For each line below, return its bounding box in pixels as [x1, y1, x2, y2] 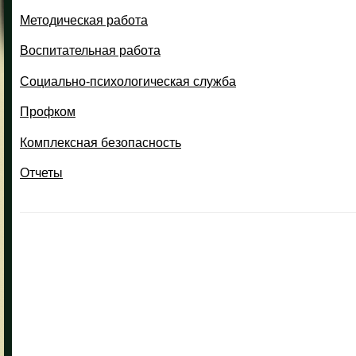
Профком [20, 105, 75, 118]
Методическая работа [20, 13, 148, 27]
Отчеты [20, 166, 63, 180]
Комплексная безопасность [20, 135, 181, 149]
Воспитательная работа [20, 44, 161, 57]
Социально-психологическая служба [20, 74, 236, 88]
